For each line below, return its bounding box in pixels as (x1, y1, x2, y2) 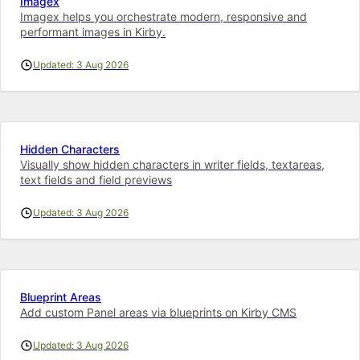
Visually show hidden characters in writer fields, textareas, (20, 157, 325, 171)
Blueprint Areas (20, 289, 101, 304)
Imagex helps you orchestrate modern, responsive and (20, 9, 307, 23)
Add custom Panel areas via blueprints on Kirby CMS (20, 305, 297, 319)
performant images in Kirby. (20, 24, 166, 39)
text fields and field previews (20, 172, 172, 186)
